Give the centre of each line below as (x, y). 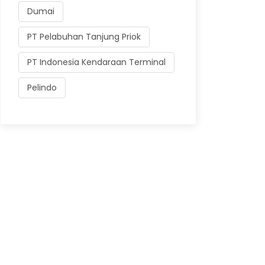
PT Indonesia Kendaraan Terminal (96, 62)
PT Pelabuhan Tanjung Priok (84, 37)
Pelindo (42, 88)
